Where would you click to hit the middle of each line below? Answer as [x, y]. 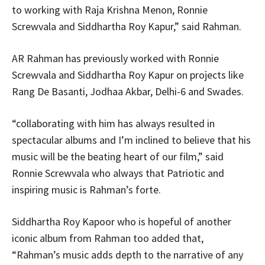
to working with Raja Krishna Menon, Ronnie [110, 9]
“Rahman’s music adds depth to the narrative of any [127, 254]
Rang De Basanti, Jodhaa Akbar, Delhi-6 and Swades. [128, 91]
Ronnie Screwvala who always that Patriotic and [118, 173]
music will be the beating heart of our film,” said [118, 156]
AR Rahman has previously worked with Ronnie [115, 58]
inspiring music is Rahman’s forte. [86, 189]
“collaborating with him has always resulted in [113, 123]
